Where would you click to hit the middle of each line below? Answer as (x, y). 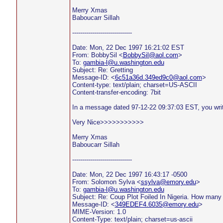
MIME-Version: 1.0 (99, 212)
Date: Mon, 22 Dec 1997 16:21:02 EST (128, 48)
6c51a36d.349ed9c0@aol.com (158, 77)
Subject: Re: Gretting (102, 70)
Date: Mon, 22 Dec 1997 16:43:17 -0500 (129, 174)
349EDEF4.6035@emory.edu (157, 204)
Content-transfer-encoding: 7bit (116, 92)
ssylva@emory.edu (168, 182)
